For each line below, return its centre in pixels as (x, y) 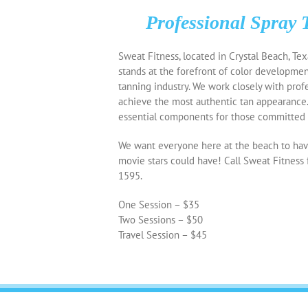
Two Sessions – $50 (161, 219)
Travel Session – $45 (163, 234)
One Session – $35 (159, 204)
